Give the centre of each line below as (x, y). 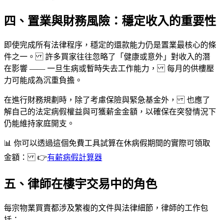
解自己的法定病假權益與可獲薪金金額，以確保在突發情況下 (110, 111)
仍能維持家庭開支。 (39, 123)
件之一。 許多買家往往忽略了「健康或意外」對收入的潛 (107, 56)
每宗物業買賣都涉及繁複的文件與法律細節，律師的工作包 (106, 208)
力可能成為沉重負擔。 (43, 80)
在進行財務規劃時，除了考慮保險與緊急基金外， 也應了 (107, 100)
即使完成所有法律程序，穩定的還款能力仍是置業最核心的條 (110, 45)
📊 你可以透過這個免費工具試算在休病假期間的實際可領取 (107, 143)
